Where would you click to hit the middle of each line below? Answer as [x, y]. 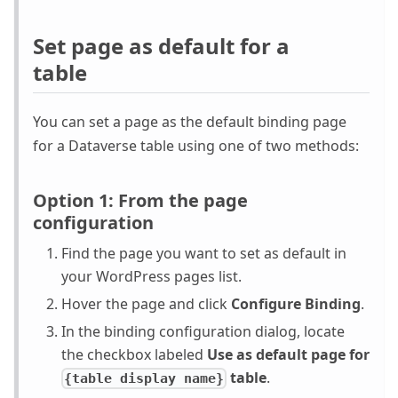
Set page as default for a [161, 46]
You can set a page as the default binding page [190, 121]
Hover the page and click [146, 304]
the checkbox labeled [134, 355]
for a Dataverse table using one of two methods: [196, 145]
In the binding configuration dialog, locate [203, 332]
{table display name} [144, 379]
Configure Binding [296, 304]
